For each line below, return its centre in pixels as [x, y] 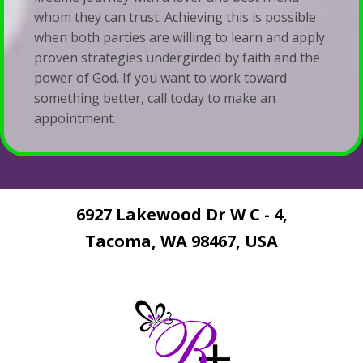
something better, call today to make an [155, 98]
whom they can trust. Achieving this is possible [175, 17]
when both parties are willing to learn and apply [180, 38]
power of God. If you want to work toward [161, 78]
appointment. [75, 119]
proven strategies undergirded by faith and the [177, 58]
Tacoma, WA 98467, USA [181, 241]
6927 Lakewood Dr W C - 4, [181, 214]
